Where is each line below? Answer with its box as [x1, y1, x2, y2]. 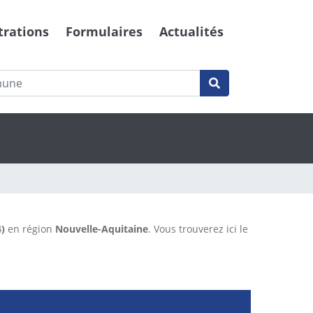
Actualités [159, 23, 224, 41]
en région [5, 222, 55, 236]
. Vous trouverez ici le [148, 222, 248, 236]
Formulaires [66, 23, 143, 41]
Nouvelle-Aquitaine [55, 222, 148, 236]
